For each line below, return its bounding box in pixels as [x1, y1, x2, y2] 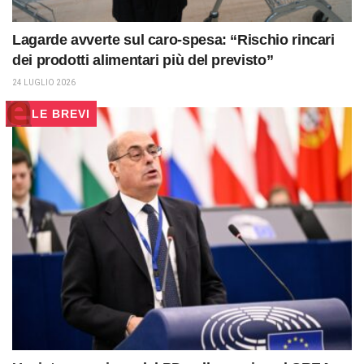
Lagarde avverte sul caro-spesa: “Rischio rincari [12, 32, 335, 49]
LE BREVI [32, 107, 90, 121]
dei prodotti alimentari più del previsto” [12, 52, 274, 69]
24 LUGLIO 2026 [12, 78, 76, 88]
